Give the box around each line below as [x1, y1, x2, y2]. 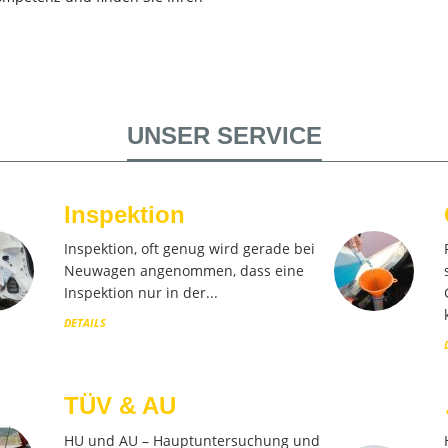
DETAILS [63, 315, 106, 330]
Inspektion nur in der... [63, 283, 218, 302]
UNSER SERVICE [126, 121, 322, 149]
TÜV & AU [63, 392, 176, 419]
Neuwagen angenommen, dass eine [63, 261, 304, 280]
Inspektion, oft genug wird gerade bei [63, 239, 315, 258]
